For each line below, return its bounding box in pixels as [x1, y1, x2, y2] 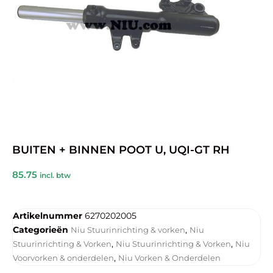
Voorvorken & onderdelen [13, 252, 114, 263]
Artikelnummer [13, 210, 85, 221]
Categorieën [13, 224, 68, 235]
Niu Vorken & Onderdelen [118, 252, 221, 263]
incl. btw [40, 171, 71, 180]
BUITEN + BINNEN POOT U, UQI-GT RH [12, 143, 230, 157]
